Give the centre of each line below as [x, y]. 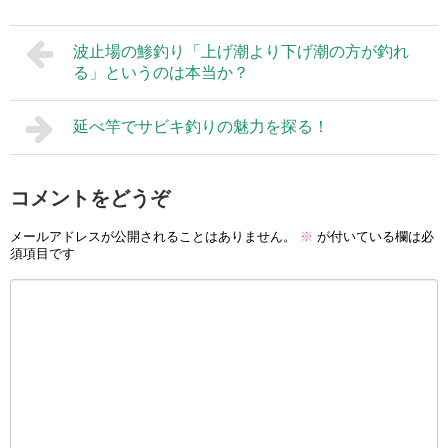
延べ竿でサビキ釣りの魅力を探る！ [200, 126]
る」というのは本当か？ [160, 72]
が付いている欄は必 [373, 237]
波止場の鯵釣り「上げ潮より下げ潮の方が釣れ [240, 51]
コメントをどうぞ [90, 197]
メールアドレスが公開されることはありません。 [153, 237]
